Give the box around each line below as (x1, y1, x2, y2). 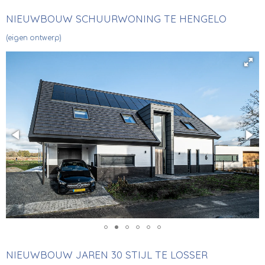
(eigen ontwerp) (6, 34, 62, 42)
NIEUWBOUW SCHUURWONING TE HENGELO (6, 12, 227, 25)
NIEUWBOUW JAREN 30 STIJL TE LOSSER (6, 248, 208, 261)
